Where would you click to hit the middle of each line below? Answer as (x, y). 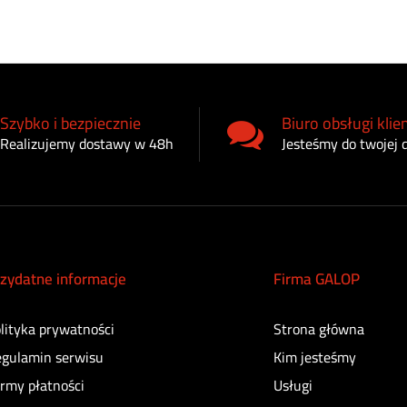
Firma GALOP (316, 279)
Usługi (293, 386)
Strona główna (318, 329)
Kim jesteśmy (314, 357)
